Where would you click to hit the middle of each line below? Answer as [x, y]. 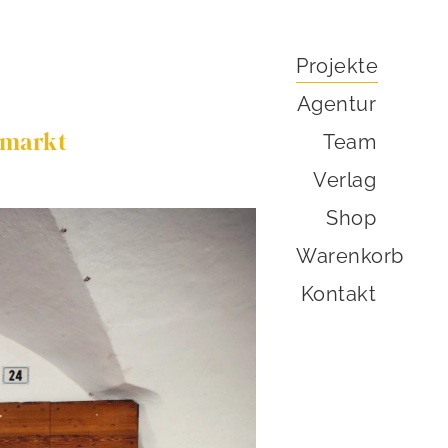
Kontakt [338, 294]
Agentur [336, 104]
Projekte [337, 66]
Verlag [344, 180]
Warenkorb [350, 256]
